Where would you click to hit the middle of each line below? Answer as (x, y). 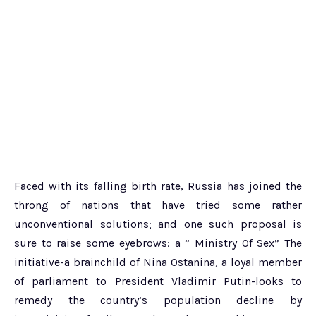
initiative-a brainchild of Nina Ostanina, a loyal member (158, 262)
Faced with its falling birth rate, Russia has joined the (158, 186)
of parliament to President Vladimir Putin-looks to (158, 281)
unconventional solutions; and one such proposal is (158, 224)
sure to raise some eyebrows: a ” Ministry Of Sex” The (158, 243)
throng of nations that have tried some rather (158, 205)
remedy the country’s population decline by (158, 300)
